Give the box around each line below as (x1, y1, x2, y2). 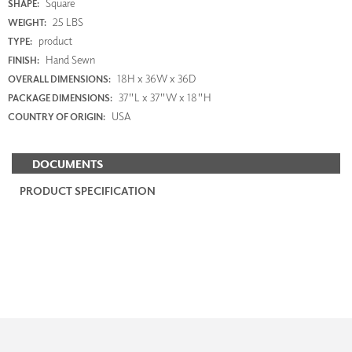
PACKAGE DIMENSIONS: (8, 92, 112, 104)
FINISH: (8, 54, 39, 67)
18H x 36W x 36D (115, 71, 196, 86)
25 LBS (50, 15, 83, 29)
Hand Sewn (43, 53, 95, 67)
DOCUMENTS (32, 157, 103, 171)
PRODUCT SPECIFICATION (20, 183, 156, 197)
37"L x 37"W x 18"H (116, 90, 211, 104)
